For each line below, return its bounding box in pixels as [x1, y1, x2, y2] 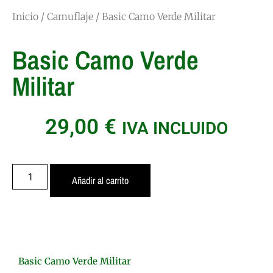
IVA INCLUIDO [122, 118, 228, 138]
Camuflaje [47, 10, 93, 23]
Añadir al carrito [72, 174, 129, 188]
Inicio [12, 10, 38, 23]
